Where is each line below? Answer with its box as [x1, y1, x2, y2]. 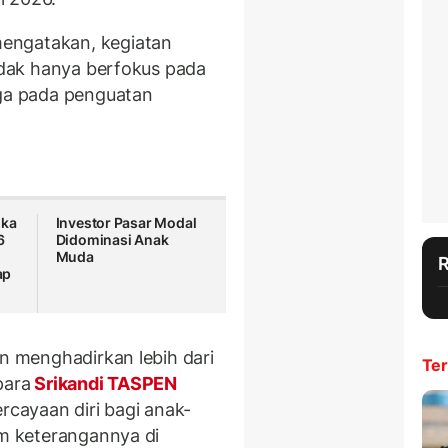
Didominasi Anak [55, 231, 169, 249]
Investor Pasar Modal [55, 214, 197, 232]
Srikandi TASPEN [30, 372, 178, 394]
